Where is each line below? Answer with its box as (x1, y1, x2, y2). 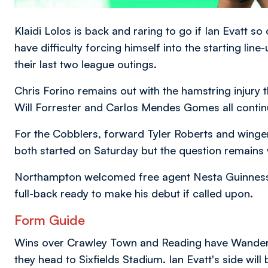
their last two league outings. (14, 57, 157, 71)
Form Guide (14, 211, 85, 228)
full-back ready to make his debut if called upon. (14, 186, 253, 200)
